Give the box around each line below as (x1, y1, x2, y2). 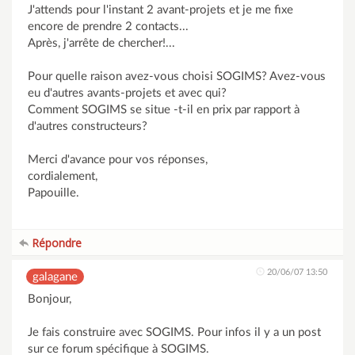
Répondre (29, 235, 82, 250)
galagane (32, 271, 78, 283)
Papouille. (28, 187, 79, 199)
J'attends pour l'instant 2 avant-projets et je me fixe (28, 4, 293, 16)
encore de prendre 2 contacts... (28, 21, 189, 32)
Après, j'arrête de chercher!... (28, 37, 175, 49)
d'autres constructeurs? (28, 120, 147, 132)
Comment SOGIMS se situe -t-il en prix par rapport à (28, 104, 300, 116)
